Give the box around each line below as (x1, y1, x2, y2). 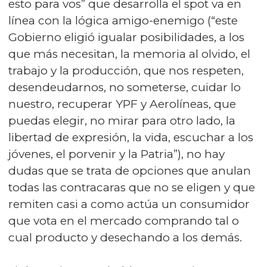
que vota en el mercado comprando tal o (8, 214, 239, 228)
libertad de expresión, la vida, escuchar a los (8, 131, 253, 144)
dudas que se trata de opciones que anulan (8, 164, 251, 178)
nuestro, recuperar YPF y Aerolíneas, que (8, 97, 236, 111)
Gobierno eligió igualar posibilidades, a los (8, 30, 244, 44)
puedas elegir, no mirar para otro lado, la (8, 114, 235, 128)
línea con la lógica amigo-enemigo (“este (8, 14, 238, 27)
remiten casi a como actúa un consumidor (8, 197, 250, 211)
